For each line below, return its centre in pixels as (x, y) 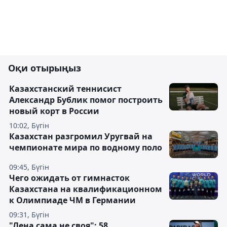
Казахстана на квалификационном (86, 189)
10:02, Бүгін (29, 125)
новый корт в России (54, 111)
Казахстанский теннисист (65, 89)
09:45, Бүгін (29, 167)
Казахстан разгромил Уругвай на (81, 136)
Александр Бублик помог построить (86, 100)
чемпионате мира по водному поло (86, 147)
